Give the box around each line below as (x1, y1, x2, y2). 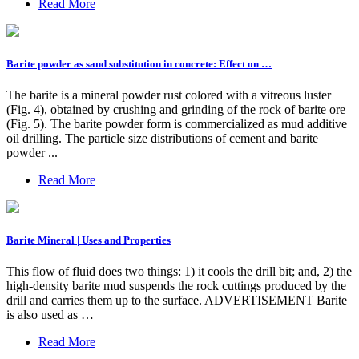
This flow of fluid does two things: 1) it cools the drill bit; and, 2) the (6, 264, 352, 279)
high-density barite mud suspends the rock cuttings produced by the (6, 279, 346, 293)
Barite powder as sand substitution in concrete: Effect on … (6, 57, 272, 70)
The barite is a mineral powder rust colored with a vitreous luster (6, 87, 331, 102)
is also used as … (6, 308, 94, 322)
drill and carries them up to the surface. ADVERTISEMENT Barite (6, 293, 347, 308)
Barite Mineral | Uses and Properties (6, 234, 171, 247)
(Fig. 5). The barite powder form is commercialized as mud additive (6, 116, 347, 131)
